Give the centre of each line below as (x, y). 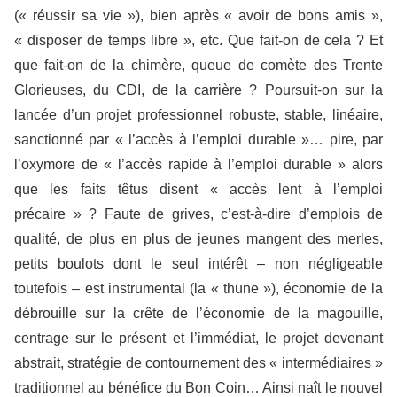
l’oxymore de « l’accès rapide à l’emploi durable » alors (198, 164)
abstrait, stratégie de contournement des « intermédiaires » (198, 362)
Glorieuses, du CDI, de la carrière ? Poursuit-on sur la (198, 90)
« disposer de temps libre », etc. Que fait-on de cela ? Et (198, 40)
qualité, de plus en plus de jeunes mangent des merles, (198, 238)
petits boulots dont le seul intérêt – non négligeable (198, 263)
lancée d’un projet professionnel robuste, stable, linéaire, (198, 114)
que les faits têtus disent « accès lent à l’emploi (198, 189)
